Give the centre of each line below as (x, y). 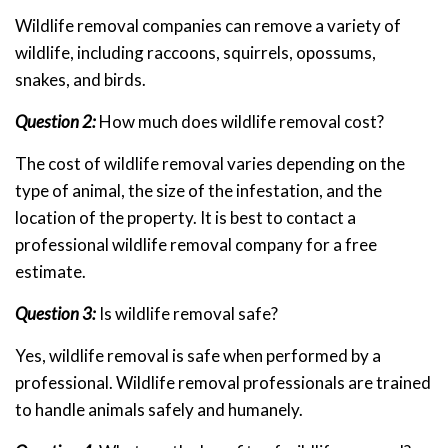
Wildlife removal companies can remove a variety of (208, 26)
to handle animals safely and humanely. (159, 410)
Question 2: (55, 122)
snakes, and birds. (80, 80)
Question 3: (55, 314)
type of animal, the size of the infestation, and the (198, 191)
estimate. (50, 272)
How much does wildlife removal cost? (240, 122)
